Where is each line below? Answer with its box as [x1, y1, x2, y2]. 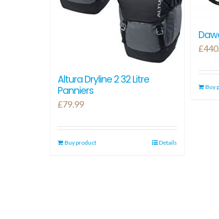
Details [159, 139, 177, 147]
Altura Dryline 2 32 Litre [58, 73, 149, 87]
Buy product [65, 139, 96, 147]
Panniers [58, 84, 93, 98]
